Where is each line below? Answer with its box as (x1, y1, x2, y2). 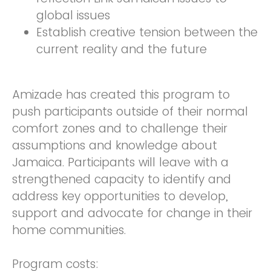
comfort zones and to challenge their (12, 120, 227, 137)
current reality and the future (36, 41, 207, 58)
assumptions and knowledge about (12, 137, 217, 154)
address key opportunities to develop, (12, 188, 228, 205)
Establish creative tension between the (36, 24, 258, 41)
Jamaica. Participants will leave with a (12, 154, 229, 171)
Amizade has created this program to (12, 87, 230, 103)
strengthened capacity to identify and (12, 171, 231, 188)
